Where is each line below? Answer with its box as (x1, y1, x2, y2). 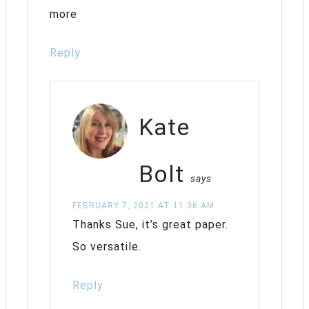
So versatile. (72, 239, 141, 253)
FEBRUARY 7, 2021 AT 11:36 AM (72, 200, 215, 210)
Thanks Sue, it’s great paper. (72, 217, 228, 231)
